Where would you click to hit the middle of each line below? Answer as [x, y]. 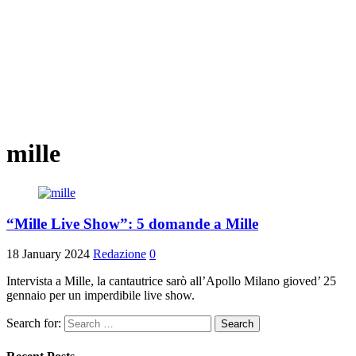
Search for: [34, 323]
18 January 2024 [48, 254]
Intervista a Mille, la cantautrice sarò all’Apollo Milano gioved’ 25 [171, 281]
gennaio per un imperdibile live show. [101, 296]
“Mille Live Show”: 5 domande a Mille [132, 223]
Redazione [120, 254]
